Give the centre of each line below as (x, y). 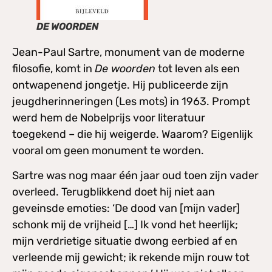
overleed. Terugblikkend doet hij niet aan (114, 192)
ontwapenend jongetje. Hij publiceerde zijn (120, 85)
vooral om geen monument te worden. (108, 150)
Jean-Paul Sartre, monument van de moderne (128, 52)
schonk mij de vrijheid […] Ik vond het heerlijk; (125, 225)
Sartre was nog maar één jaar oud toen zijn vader (135, 176)
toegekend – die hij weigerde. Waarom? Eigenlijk (132, 134)
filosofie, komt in (53, 68)
